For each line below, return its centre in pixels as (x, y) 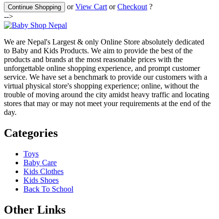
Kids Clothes (44, 171)
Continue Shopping (34, 7)
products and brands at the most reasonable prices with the (93, 59)
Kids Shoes (41, 180)
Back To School (48, 189)
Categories (31, 133)
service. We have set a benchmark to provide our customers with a (106, 77)
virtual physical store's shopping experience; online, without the (101, 86)
